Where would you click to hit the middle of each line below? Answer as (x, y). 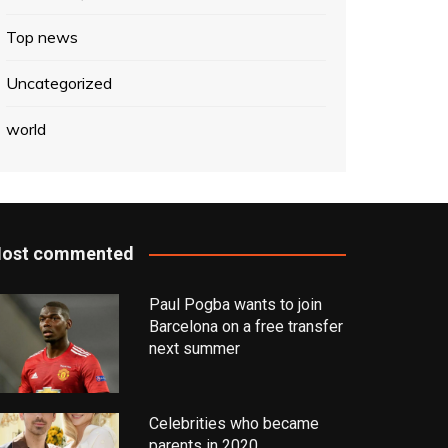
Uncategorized (59, 83)
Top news (42, 37)
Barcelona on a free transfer (245, 326)
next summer (194, 348)
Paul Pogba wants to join (235, 304)
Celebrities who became (233, 424)
